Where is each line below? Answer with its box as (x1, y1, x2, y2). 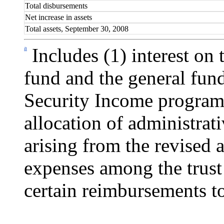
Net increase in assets (25, 12, 92, 21)
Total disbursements (25, 1, 88, 10)
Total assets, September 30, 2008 (25, 24, 129, 33)
